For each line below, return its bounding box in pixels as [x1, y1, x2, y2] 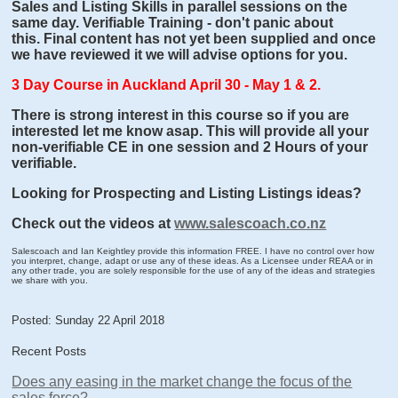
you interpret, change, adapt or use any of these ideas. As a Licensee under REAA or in [12, 256, 374, 267]
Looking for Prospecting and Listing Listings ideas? [12, 186, 362, 202]
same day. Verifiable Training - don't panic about [12, 15, 334, 31]
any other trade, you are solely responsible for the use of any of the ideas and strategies [12, 266, 376, 276]
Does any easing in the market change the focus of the [12, 374, 353, 390]
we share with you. [12, 275, 89, 286]
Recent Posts [12, 343, 87, 358]
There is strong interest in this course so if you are [12, 107, 350, 123]
